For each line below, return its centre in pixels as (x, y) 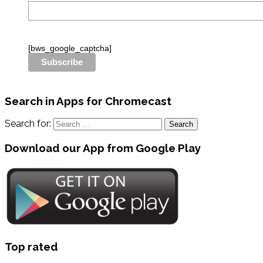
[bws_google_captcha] (70, 48)
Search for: (28, 124)
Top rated (31, 247)
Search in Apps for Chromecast (88, 101)
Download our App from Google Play (103, 148)
